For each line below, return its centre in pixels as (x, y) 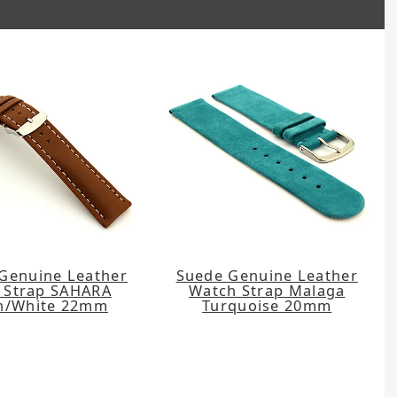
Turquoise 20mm (267, 305)
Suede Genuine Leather (267, 275)
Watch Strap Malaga (267, 290)
